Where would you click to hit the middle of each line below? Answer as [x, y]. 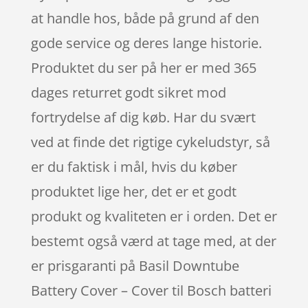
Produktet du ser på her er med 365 [143, 67]
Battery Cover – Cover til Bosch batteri [151, 290]
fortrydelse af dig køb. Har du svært [143, 117]
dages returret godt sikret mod [128, 92]
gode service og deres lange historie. [146, 43]
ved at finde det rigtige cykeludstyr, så [150, 142]
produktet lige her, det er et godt [133, 191]
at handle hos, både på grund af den [145, 18]
